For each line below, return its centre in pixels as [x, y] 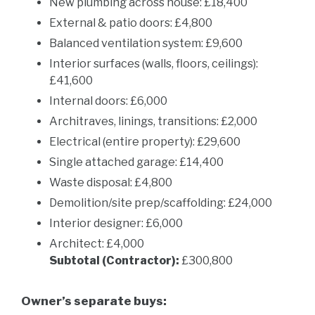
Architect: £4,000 [97, 244]
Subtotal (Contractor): [114, 261]
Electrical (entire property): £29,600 [145, 142]
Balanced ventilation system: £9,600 [146, 43]
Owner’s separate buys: [94, 301]
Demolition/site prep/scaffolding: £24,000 [161, 203]
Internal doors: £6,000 [108, 101]
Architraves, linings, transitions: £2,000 [153, 121]
